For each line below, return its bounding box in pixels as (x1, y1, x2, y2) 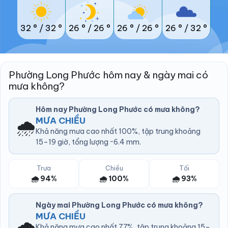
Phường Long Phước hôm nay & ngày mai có (9, 69, 208, 81)
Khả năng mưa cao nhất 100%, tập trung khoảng (36, 127, 201, 136)
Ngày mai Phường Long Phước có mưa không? (36, 201, 203, 210)
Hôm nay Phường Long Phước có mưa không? (36, 105, 200, 115)
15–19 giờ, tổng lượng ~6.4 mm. (36, 137, 141, 147)
